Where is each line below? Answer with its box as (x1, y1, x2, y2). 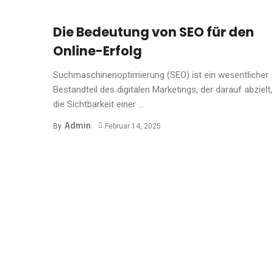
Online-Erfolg (53, 41, 142, 60)
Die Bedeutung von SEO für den (53, 23, 254, 41)
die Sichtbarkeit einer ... (53, 98, 144, 110)
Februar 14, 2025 (104, 121, 161, 130)
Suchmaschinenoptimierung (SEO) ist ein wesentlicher (53, 69, 269, 80)
